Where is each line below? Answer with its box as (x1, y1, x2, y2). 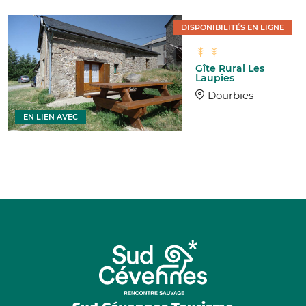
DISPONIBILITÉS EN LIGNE (181, 23, 284, 33)
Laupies (195, 72, 235, 85)
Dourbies (208, 89, 254, 102)
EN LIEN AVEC (23, 111, 78, 122)
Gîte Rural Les (195, 62, 265, 75)
